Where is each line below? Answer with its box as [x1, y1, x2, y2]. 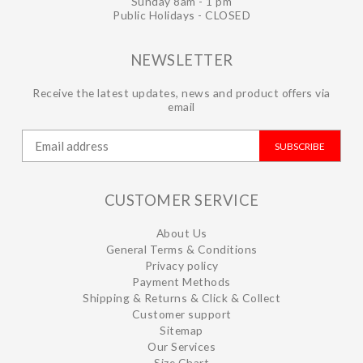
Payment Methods [132, 275, 231, 288]
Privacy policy [144, 258, 219, 272]
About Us [156, 226, 207, 240]
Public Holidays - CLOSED [113, 8, 250, 22]
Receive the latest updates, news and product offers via [32, 86, 331, 100]
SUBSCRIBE [274, 139, 325, 152]
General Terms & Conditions [105, 242, 258, 256]
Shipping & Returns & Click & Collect [83, 291, 280, 305]
